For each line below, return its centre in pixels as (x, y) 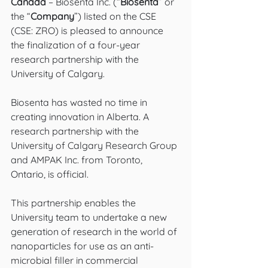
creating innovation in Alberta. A (81, 117)
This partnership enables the (74, 203)
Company (52, 16)
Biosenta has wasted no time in (80, 102)
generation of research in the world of (95, 232)
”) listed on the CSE (116, 16)
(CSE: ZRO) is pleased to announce (88, 31)
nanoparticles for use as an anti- (82, 246)
